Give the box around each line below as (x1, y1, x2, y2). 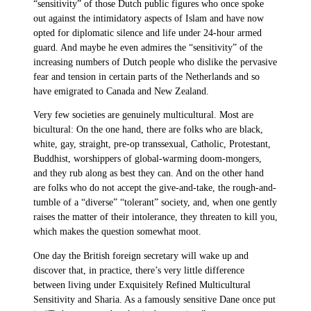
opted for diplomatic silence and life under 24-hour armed (33, 27, 262, 38)
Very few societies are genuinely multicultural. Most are (33, 110, 253, 121)
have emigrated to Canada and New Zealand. (33, 85, 209, 96)
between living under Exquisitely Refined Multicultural (33, 279, 251, 290)
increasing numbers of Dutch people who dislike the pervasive (33, 56, 277, 67)
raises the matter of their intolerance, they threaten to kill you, (33, 212, 278, 223)
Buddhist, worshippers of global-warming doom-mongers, (33, 153, 262, 165)
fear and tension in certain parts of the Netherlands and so (33, 71, 260, 82)
